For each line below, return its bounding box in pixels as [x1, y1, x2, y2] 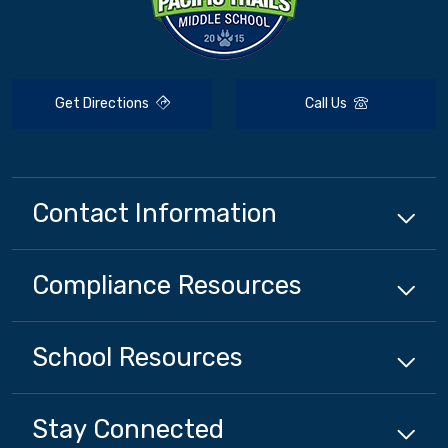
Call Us [304, 95, 350, 113]
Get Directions [54, 95, 152, 113]
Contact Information [32, 198, 277, 229]
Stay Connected [32, 414, 224, 445]
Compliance [32, 270, 171, 301]
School [32, 342, 112, 373]
